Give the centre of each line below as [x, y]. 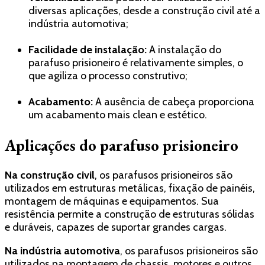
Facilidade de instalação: [88, 50]
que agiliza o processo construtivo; [108, 76]
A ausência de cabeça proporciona [174, 102]
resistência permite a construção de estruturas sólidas [130, 214]
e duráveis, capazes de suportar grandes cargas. [116, 227]
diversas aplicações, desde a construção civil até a [144, 11]
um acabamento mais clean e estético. [118, 115]
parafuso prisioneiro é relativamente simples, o [136, 63]
